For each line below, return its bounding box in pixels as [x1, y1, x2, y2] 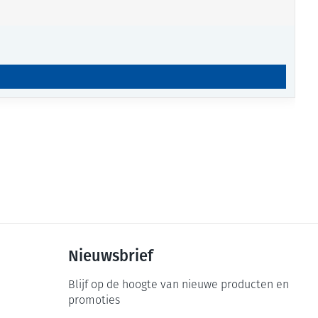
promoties [68, 295, 121, 307]
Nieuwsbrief [68, 246, 154, 265]
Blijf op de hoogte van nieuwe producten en [68, 280, 290, 291]
